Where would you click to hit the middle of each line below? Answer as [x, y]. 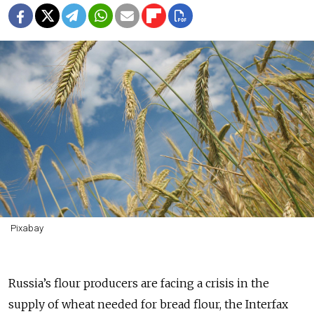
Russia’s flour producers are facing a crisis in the [139, 283]
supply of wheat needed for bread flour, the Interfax [148, 304]
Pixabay [27, 228]
